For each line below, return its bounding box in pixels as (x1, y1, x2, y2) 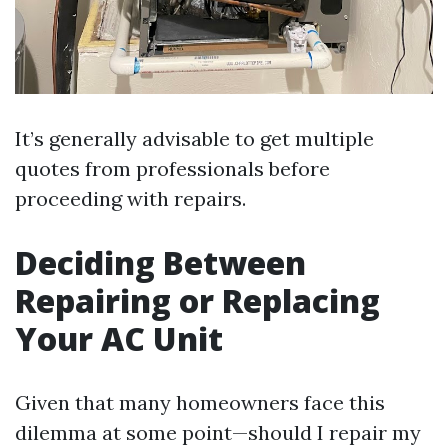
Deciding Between (15, 241, 306, 285)
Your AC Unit (15, 317, 223, 361)
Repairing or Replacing (15, 279, 380, 323)
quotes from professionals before (15, 156, 330, 182)
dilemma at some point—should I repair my (15, 420, 421, 446)
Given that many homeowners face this (15, 390, 385, 416)
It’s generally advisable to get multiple (15, 126, 374, 152)
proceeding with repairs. (15, 186, 246, 212)
